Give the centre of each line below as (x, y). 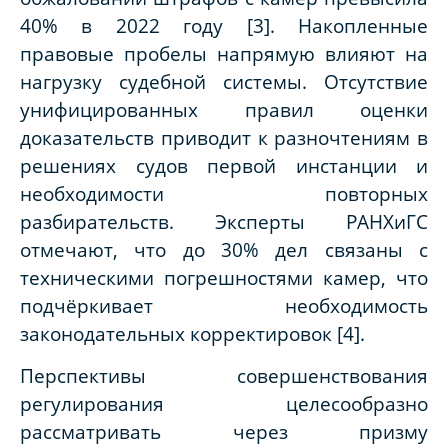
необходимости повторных (224, 194)
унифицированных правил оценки (224, 110)
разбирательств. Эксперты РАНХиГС (224, 222)
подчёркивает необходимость (224, 306)
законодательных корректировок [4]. (192, 334)
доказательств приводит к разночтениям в (224, 138)
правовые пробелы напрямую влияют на (224, 54)
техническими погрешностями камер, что (224, 278)
